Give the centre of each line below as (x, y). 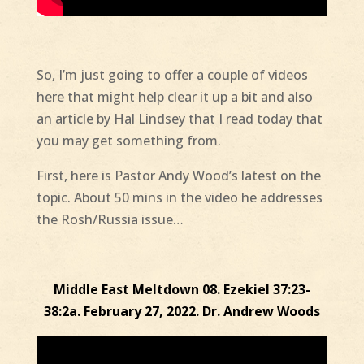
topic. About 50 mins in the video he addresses (179, 198)
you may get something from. (128, 141)
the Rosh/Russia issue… (110, 220)
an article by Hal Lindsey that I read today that (179, 119)
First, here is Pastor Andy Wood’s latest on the (178, 176)
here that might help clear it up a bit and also (174, 97)
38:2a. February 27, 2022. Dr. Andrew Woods (182, 312)
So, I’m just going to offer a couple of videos (172, 75)
